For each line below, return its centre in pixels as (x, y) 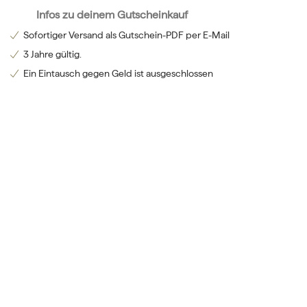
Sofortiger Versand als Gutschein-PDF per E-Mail (126, 35)
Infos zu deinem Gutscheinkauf (112, 14)
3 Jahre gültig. (52, 54)
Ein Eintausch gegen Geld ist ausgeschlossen (118, 73)
